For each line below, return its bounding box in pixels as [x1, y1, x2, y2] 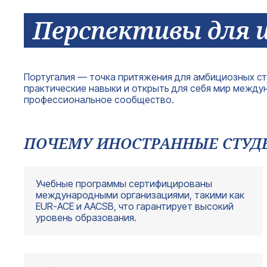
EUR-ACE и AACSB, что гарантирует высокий [36, 200, 234, 212]
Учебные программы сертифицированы [36, 177, 212, 190]
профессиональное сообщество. [24, 93, 174, 105]
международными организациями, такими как [36, 188, 244, 201]
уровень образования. [36, 211, 136, 223]
